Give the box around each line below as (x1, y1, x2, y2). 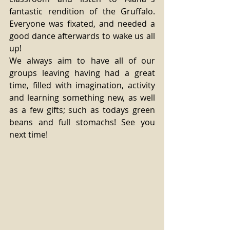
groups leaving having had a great (9, 67, 155, 79)
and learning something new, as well (9, 92, 155, 103)
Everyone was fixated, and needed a (9, 18, 155, 29)
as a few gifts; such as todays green (9, 104, 155, 116)
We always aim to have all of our (9, 55, 155, 66)
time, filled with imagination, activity (9, 80, 155, 91)
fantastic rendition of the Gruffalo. (9, 6, 155, 17)
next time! (9, 129, 50, 140)
